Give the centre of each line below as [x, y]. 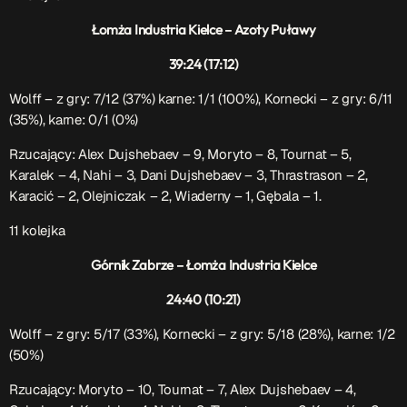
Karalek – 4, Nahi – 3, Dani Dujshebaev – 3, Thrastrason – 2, [189, 175]
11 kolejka [37, 231]
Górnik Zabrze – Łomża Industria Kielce [203, 265]
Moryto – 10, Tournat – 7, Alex [169, 390]
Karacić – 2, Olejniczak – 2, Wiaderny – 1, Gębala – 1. [165, 196]
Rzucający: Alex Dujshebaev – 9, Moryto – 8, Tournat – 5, [180, 154]
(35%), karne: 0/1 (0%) [74, 120]
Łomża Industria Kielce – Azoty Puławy [203, 30]
